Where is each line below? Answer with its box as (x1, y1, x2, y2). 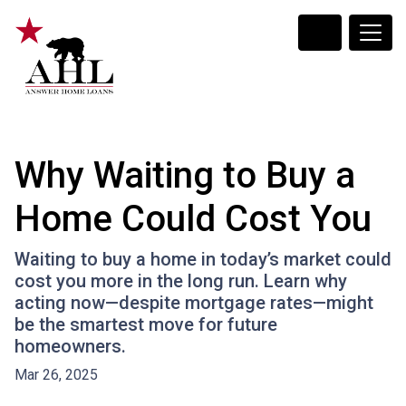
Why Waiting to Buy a (14, 154, 355, 197)
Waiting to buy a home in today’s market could (14, 248, 391, 270)
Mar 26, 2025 (14, 366, 98, 383)
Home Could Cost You (14, 198, 372, 240)
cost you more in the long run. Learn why (14, 270, 347, 292)
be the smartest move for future (14, 314, 277, 335)
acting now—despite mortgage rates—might (14, 292, 373, 314)
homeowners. (14, 335, 126, 357)
